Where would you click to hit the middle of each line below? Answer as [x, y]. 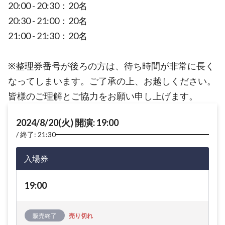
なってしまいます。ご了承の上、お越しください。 [112, 81]
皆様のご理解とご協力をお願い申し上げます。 [103, 96]
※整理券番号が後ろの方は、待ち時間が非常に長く [111, 66]
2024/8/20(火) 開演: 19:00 [67, 123]
